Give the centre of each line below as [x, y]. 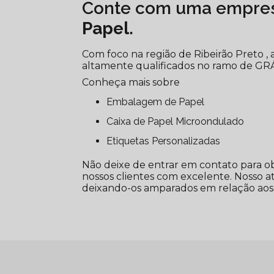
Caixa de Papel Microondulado [179, 121]
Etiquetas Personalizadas [167, 141]
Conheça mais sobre [131, 82]
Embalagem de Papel [159, 102]
